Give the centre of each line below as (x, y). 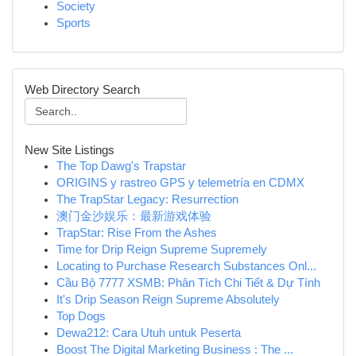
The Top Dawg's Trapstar (121, 166)
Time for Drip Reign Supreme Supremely (162, 250)
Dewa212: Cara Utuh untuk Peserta (149, 333)
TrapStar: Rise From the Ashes (137, 233)
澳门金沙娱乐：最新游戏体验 (134, 216)
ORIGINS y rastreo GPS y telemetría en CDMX (180, 183)
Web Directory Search (82, 89)
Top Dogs (81, 316)
